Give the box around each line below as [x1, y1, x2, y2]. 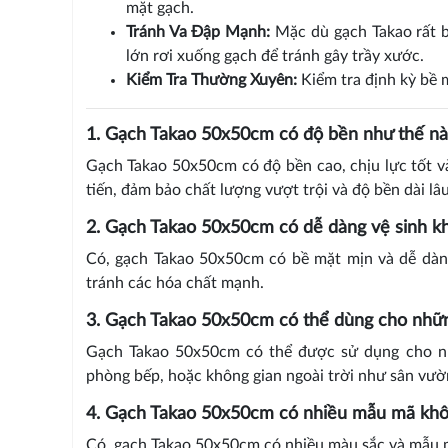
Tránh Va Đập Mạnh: [125, 24, 271, 41]
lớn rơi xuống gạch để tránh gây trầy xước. [125, 48, 424, 65]
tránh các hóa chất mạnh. [85, 275, 264, 292]
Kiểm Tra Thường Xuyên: [125, 72, 297, 89]
